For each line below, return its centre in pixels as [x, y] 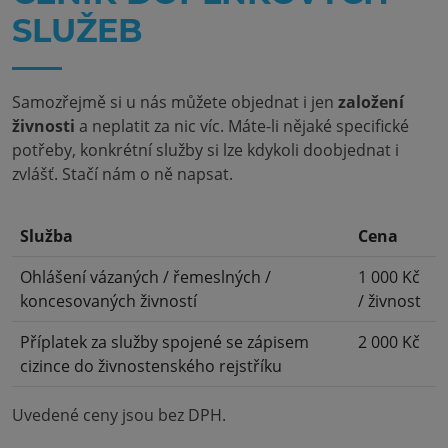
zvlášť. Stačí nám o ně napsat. [122, 174]
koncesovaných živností [108, 301]
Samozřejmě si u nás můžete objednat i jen [175, 102]
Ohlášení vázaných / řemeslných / [145, 277]
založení [371, 102]
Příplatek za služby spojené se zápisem [164, 342]
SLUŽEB [77, 30]
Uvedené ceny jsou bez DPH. [119, 415]
